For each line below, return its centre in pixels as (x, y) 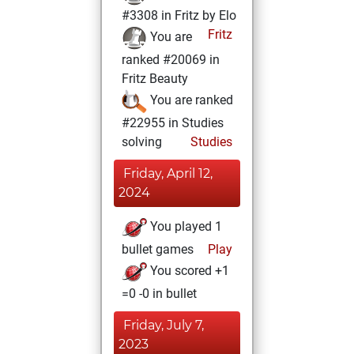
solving (142, 142)
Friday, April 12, (168, 173)
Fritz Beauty (155, 79)
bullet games (158, 249)
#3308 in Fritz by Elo (179, 15)
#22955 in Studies (173, 123)
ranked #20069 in (171, 60)
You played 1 (185, 227)
